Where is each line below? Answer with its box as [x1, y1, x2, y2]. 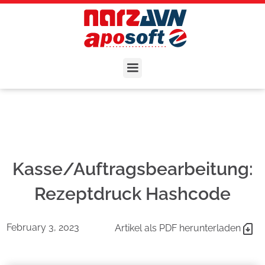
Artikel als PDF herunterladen [114, 222, 241, 234]
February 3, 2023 [7, 221, 80, 233]
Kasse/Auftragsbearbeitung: [12, 158, 253, 179]
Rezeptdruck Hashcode [34, 183, 231, 204]
